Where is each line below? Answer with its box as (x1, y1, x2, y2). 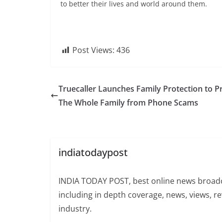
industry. (58, 203, 92, 214)
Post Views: (72, 45, 114, 55)
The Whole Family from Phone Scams (58, 97, 198, 108)
